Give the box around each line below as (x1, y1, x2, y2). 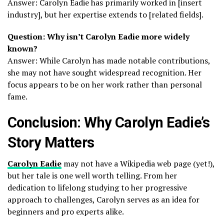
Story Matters (7, 133, 94, 151)
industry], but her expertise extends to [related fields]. (7, 8, 203, 20)
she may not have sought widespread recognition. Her (7, 66, 201, 78)
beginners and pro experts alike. (7, 205, 124, 217)
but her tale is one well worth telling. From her (7, 169, 177, 181)
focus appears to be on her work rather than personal (7, 78, 202, 90)
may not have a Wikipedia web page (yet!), (61, 157, 214, 169)
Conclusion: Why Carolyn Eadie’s (7, 113, 210, 131)
